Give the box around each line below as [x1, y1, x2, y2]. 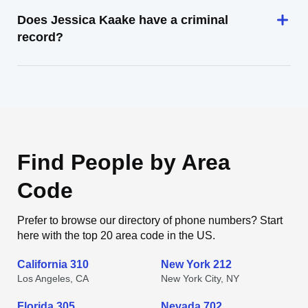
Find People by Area [17, 150, 230, 175]
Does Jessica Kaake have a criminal [17, 13, 228, 27]
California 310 [17, 258, 89, 270]
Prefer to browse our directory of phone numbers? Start [17, 214, 283, 226]
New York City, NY [161, 273, 239, 284]
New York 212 [161, 258, 232, 270]
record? [17, 30, 63, 44]
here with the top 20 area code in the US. [17, 230, 215, 241]
